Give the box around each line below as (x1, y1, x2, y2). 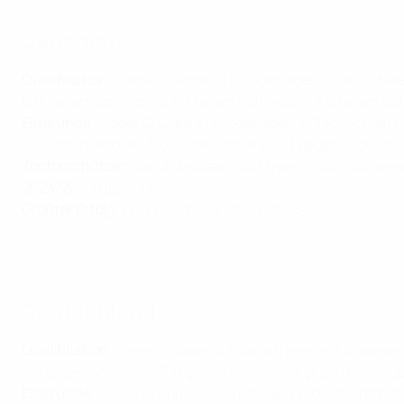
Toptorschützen (22, 156, 127, 177)
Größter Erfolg (22, 199, 115, 220)
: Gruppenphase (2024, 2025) (115, 199, 308, 220)
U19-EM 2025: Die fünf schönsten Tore (22, 237, 242, 255)
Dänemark (22, 25, 129, 56)
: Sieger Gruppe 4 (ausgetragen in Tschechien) (90, 113, 399, 133)
